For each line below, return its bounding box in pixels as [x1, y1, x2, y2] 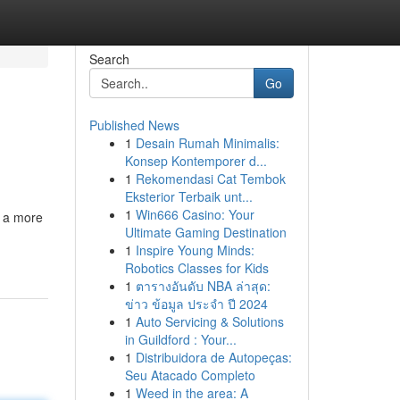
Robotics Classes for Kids [124, 259, 269, 277]
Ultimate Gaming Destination [124, 223, 287, 241]
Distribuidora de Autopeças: [135, 348, 292, 366]
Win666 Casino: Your [135, 205, 254, 223]
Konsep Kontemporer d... [124, 152, 267, 170]
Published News [88, 116, 179, 134]
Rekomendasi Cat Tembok [135, 170, 286, 187]
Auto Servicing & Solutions [135, 312, 284, 330]
